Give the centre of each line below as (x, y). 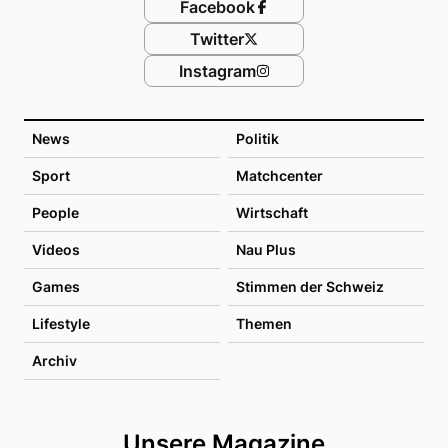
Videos (56, 249)
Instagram (217, 71)
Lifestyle (61, 323)
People (55, 212)
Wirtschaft (272, 212)
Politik (257, 138)
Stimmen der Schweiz (310, 286)
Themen (264, 323)
